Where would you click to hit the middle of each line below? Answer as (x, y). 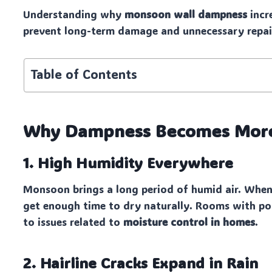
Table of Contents (83, 74)
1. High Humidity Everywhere (128, 163)
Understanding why (74, 14)
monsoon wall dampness (186, 14)
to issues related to (73, 222)
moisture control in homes (189, 222)
